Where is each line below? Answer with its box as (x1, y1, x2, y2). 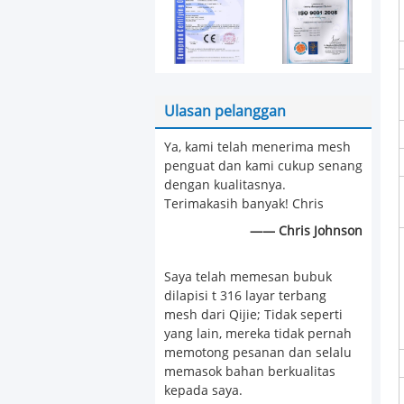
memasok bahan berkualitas (164, 364, 335, 380)
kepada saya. (164, 383, 243, 399)
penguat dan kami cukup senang (164, 159, 363, 174)
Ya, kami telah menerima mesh (164, 140, 351, 155)
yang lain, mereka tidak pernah (164, 326, 352, 342)
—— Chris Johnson (250, 224, 363, 239)
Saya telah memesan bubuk (164, 270, 332, 285)
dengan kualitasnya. (164, 178, 286, 193)
